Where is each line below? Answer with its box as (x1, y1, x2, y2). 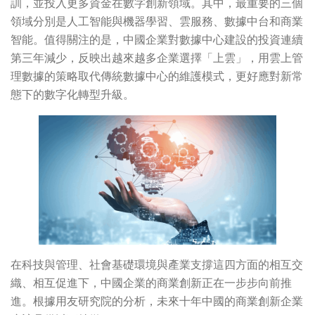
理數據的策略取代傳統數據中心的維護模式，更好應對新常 (11, 68, 303, 85)
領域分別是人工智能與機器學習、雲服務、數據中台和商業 (11, 13, 303, 30)
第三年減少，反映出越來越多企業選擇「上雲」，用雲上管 (11, 50, 303, 67)
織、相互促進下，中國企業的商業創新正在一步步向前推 (11, 275, 292, 292)
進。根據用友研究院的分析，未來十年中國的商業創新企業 (11, 293, 303, 310)
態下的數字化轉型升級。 (11, 86, 134, 103)
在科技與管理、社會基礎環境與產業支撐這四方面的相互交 (11, 257, 303, 274)
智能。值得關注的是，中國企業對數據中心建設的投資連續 (11, 32, 303, 49)
